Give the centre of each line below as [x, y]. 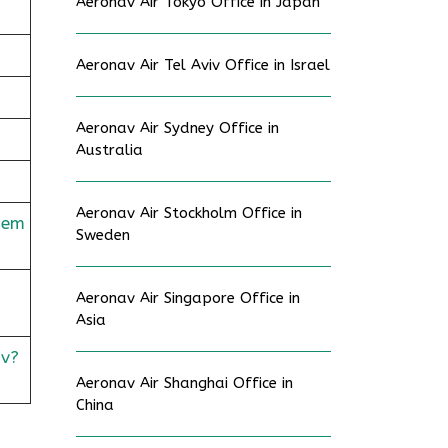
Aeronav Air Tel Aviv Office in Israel [203, 65]
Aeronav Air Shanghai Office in [184, 383]
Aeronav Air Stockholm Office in [189, 213]
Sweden [103, 235]
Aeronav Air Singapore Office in [188, 298]
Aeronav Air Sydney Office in [177, 128]
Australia [109, 150]
